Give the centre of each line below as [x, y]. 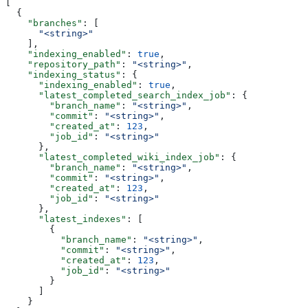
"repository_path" [63, 64]
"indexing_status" [63, 74]
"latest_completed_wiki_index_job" [113, 157]
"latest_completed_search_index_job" [118, 95]
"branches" [44, 23]
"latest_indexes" [66, 219]
